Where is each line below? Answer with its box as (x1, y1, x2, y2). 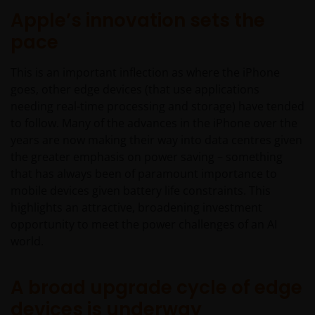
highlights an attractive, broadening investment (11, 200, 262, 216)
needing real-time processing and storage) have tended (11, 98, 304, 115)
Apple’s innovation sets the (11, 8, 265, 34)
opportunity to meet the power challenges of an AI (11, 217, 277, 233)
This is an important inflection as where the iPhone (11, 65, 280, 81)
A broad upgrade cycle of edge (11, 275, 302, 301)
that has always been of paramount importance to (11, 166, 277, 182)
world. (11, 233, 44, 250)
